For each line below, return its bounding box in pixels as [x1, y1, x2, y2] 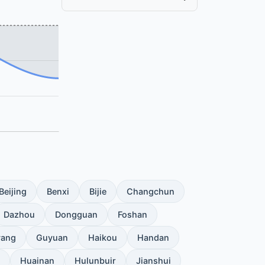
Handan [137, 232, 169, 243]
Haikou [88, 232, 117, 243]
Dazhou [4, 209, 35, 220]
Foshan [118, 209, 147, 220]
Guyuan [36, 232, 68, 243]
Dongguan [55, 209, 98, 220]
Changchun [127, 186, 174, 197]
